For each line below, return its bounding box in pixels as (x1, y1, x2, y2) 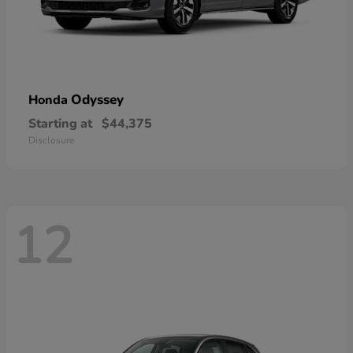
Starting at (28, 114, 92, 132)
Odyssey (71, 90, 124, 109)
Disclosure (28, 133, 74, 147)
